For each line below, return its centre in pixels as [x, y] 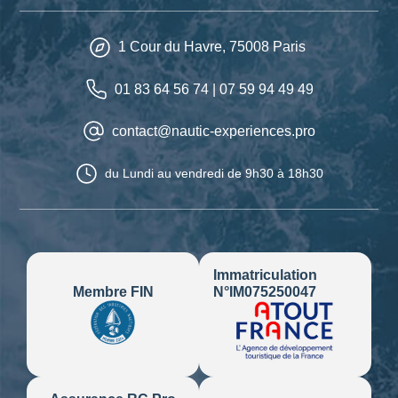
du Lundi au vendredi [166, 173]
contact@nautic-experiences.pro [214, 131]
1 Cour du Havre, [172, 47]
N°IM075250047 [265, 291]
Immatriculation [265, 275]
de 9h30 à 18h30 [275, 173]
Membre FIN [113, 292]
